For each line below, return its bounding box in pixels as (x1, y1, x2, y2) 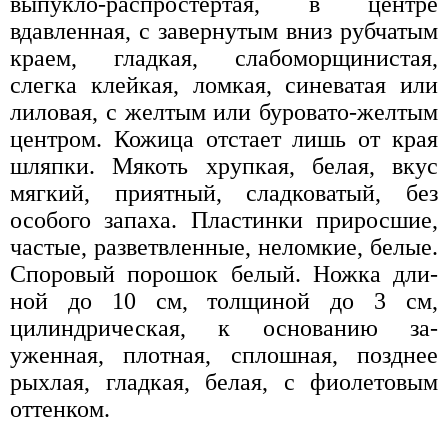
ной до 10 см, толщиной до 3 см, (10, 288, 438, 315)
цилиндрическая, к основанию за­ (10, 315, 438, 342)
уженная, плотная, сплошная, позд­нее (10, 342, 438, 369)
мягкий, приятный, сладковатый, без (10, 180, 438, 207)
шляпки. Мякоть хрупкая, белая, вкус (10, 153, 438, 180)
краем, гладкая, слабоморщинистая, (10, 45, 438, 72)
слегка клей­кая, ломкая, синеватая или (10, 72, 438, 99)
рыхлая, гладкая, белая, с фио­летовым (10, 369, 438, 396)
